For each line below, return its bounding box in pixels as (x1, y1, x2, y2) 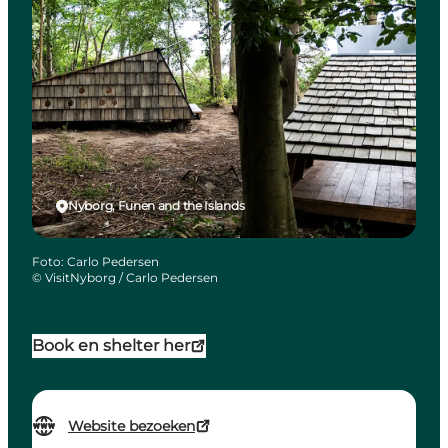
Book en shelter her (32, 336, 190, 356)
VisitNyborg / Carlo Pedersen (45, 270, 218, 286)
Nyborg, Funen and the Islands (68, 198, 245, 214)
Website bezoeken (68, 417, 195, 436)
